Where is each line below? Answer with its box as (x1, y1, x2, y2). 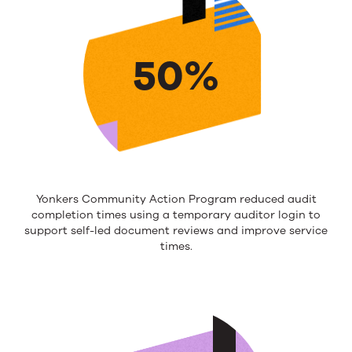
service (286, 223, 328, 239)
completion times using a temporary (31, 207, 234, 223)
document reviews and (111, 223, 238, 239)
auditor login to (234, 207, 321, 223)
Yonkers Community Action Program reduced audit (35, 192, 317, 207)
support (24, 223, 71, 239)
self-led (71, 223, 111, 239)
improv (238, 223, 280, 239)
